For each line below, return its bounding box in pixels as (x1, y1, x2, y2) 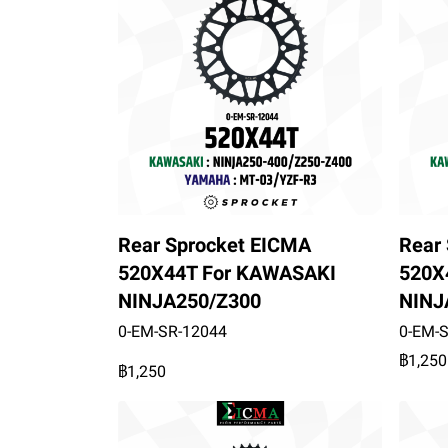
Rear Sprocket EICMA (118, 232, 311, 257)
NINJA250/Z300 (118, 288, 261, 313)
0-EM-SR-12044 (118, 321, 227, 341)
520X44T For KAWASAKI (118, 260, 336, 285)
